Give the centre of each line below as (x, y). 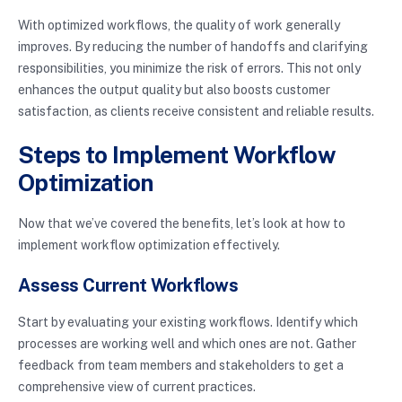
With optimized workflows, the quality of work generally (179, 26)
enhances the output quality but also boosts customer (174, 90)
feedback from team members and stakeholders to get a (181, 366)
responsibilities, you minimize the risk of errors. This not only (189, 69)
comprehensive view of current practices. (137, 387)
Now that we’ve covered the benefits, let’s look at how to (182, 224)
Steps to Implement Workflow (177, 155)
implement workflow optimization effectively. (149, 245)
